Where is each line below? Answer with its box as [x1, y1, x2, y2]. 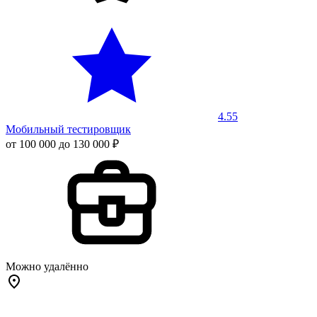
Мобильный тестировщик [6, 122, 131, 135]
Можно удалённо [6, 260, 88, 272]
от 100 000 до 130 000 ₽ [6, 137, 119, 150]
